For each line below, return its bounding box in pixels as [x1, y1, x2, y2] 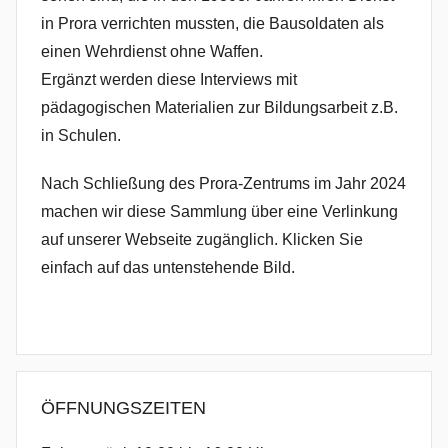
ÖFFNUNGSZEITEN [41, 398, 206, 418]
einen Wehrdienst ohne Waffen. [41, 43, 263, 60]
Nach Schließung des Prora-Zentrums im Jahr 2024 [41, 175, 406, 192]
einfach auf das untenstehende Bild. [41, 259, 295, 276]
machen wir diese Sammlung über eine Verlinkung [41, 203, 398, 220]
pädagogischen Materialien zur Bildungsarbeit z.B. [41, 99, 398, 116]
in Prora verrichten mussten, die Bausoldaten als [41, 15, 384, 32]
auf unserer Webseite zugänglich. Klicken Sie [41, 231, 363, 248]
